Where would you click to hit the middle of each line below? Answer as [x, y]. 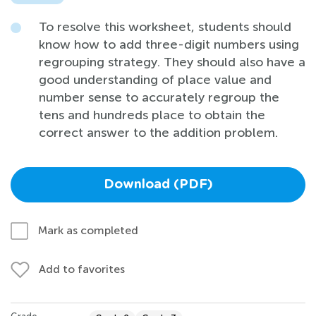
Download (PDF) [158, 184]
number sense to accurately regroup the [159, 97]
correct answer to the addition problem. [158, 132]
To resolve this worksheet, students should [165, 26]
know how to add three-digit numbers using [169, 44]
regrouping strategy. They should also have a [172, 62]
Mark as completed [88, 230]
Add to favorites [82, 269]
